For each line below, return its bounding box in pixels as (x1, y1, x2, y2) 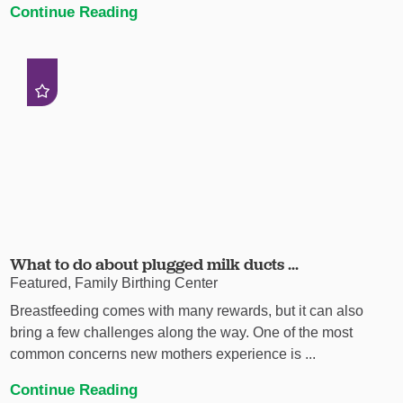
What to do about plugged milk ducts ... (10, 254, 300, 275)
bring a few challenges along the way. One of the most (10, 324, 354, 340)
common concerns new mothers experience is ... (10, 345, 317, 362)
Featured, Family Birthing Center (10, 275, 219, 291)
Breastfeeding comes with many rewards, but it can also (10, 302, 364, 318)
